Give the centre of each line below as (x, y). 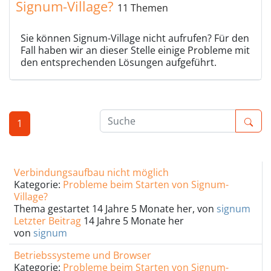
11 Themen (143, 8)
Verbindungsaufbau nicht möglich (91, 172)
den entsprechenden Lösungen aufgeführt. (119, 62)
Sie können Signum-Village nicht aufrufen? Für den (135, 38)
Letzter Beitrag (47, 221)
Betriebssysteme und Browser (83, 255)
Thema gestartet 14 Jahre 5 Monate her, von (115, 209)
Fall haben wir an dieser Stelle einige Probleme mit (135, 50)
